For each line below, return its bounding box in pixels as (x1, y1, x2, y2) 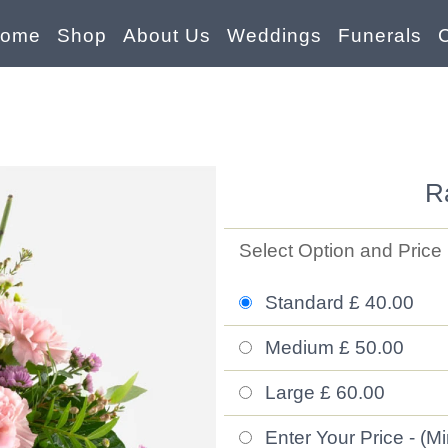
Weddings (227, 25, 323, 47)
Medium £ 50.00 (260, 337, 404, 358)
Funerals (338, 25, 423, 47)
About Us (123, 25, 212, 47)
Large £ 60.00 (260, 382, 385, 403)
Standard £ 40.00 (260, 292, 414, 313)
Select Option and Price (239, 240, 442, 261)
